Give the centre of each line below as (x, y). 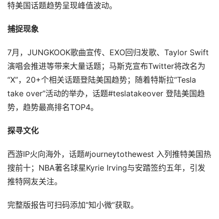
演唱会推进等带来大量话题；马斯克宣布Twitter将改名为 (106, 66)
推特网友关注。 (35, 182)
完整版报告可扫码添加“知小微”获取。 (73, 205)
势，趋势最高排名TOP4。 (53, 107)
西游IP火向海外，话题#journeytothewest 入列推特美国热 (109, 154)
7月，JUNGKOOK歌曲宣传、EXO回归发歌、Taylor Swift (108, 53)
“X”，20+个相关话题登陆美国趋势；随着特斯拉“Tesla (102, 80)
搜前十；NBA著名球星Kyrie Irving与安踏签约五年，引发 (106, 168)
